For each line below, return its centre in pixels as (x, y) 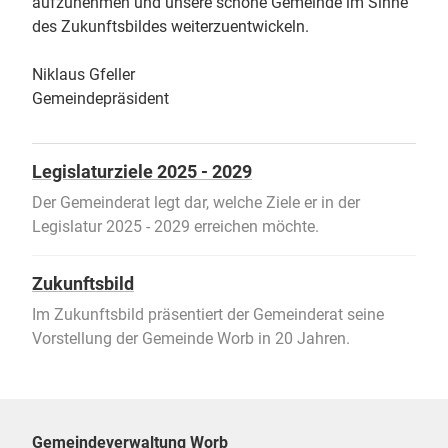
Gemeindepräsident (100, 99)
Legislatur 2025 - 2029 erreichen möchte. (175, 227)
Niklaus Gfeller (83, 75)
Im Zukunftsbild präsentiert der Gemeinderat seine (208, 315)
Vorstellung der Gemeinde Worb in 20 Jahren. (191, 339)
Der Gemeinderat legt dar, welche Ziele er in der (196, 203)
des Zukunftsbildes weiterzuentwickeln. (170, 27)
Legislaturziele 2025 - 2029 (142, 172)
